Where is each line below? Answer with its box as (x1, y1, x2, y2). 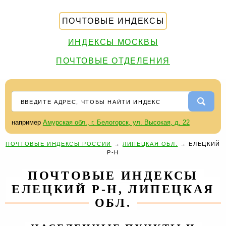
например (11, 119, 43, 126)
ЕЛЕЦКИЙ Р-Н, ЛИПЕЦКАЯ (12, 183, 214, 196)
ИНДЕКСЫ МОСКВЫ (68, 38, 158, 46)
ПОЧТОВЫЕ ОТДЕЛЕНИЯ (56, 56, 170, 65)
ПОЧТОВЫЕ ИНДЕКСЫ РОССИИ (6, 141, 112, 147)
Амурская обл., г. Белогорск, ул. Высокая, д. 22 (42, 119, 190, 126)
